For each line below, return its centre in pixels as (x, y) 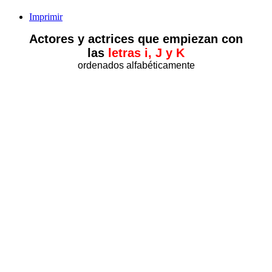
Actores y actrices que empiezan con (136, 39)
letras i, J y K (144, 53)
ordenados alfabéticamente (136, 65)
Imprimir (46, 16)
